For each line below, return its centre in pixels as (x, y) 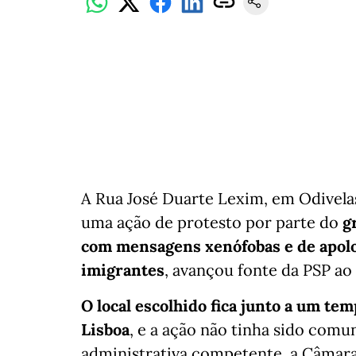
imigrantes (123, 270)
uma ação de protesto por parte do (212, 222)
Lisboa (105, 330)
